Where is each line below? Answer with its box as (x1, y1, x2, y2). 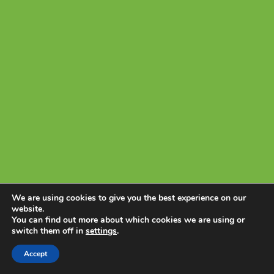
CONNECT (154, 60, 199, 78)
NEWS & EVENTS (138, 23, 214, 41)
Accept (24, 249, 47, 259)
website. (12, 203, 44, 215)
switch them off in (12, 225, 86, 237)
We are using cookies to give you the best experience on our (12, 192, 246, 204)
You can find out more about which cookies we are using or (12, 214, 245, 226)
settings (86, 225, 117, 237)
